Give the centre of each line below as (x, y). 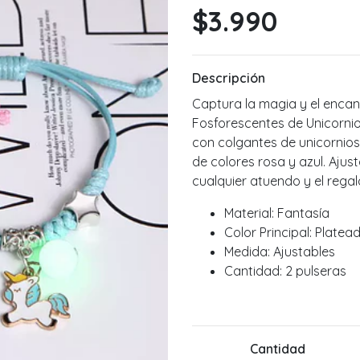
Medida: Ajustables (280, 252)
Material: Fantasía (277, 213)
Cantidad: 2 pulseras (285, 271)
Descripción (229, 78)
